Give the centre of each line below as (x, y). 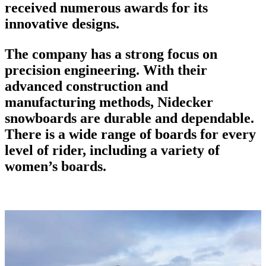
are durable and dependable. (165, 118)
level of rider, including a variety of (112, 150)
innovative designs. (62, 23)
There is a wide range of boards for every (130, 134)
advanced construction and (86, 86)
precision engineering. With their (106, 70)
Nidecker (185, 102)
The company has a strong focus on (111, 54)
